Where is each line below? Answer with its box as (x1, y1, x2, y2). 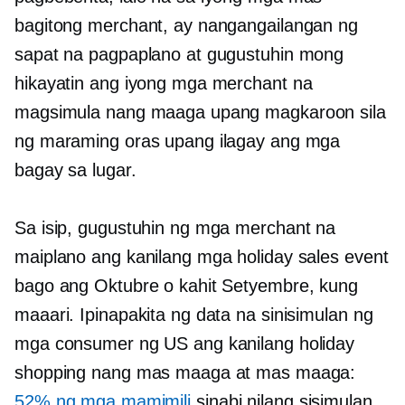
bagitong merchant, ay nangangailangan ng (14, 15, 358, 36)
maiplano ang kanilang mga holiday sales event (14, 247, 389, 268)
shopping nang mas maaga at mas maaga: (14, 363, 356, 383)
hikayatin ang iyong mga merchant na (14, 73, 313, 94)
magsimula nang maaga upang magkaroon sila (14, 102, 386, 123)
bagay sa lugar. (14, 160, 137, 181)
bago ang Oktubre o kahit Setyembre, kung (14, 276, 358, 297)
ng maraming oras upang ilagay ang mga (14, 131, 341, 152)
